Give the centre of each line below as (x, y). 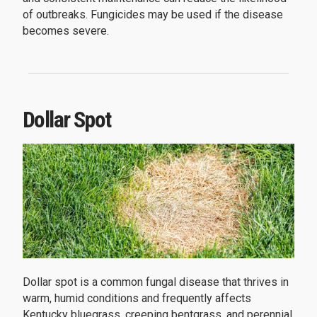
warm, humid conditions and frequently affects (137, 298)
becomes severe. (66, 30)
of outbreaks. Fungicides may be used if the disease (153, 14)
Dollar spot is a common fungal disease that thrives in (156, 282)
